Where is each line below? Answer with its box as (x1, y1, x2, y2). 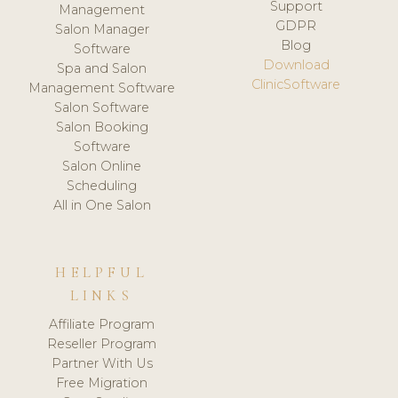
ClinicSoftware (251, 76, 341, 93)
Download (262, 57, 330, 74)
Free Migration (56, 375, 148, 392)
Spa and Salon (57, 60, 147, 77)
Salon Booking (55, 119, 148, 136)
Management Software (28, 80, 176, 97)
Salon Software (54, 99, 150, 116)
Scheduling (67, 178, 138, 195)
